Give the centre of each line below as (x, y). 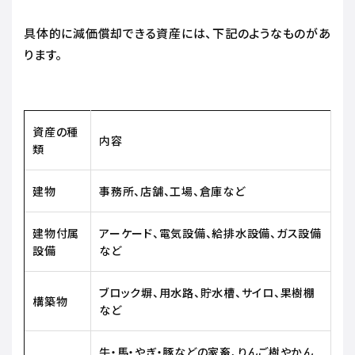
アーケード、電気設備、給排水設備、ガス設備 (210, 233)
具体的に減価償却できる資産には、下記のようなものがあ (177, 32)
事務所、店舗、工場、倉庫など (174, 191)
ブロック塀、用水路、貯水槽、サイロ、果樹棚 (207, 292)
